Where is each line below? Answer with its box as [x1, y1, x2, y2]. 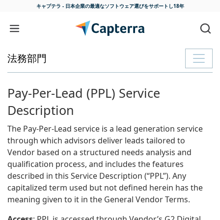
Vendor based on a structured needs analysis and [7, 147, 192, 158]
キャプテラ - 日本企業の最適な [36, 2, 105, 9]
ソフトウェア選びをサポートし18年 [104, 2, 184, 9]
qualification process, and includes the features [7, 159, 184, 170]
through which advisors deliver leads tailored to [7, 135, 185, 146]
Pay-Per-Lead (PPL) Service [7, 84, 160, 102]
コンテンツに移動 [8, 20, 79, 32]
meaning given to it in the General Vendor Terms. [7, 194, 192, 205]
